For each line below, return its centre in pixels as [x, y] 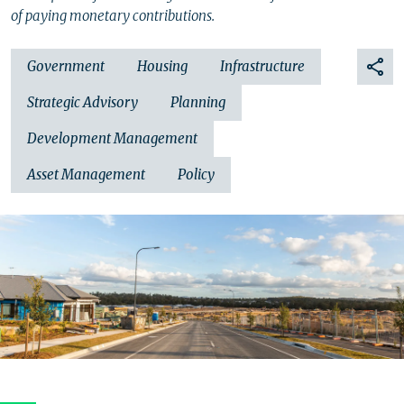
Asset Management [86, 174]
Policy [196, 174]
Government [66, 66]
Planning [198, 102]
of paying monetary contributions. [113, 16]
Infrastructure [262, 66]
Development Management [112, 138]
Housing [162, 66]
